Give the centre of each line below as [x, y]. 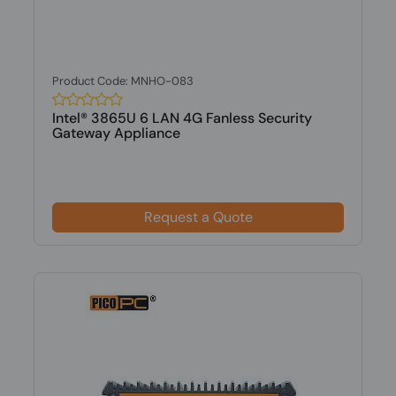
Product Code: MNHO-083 [122, 81]
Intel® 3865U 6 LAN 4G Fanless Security [182, 118]
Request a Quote [198, 217]
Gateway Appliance [116, 133]
